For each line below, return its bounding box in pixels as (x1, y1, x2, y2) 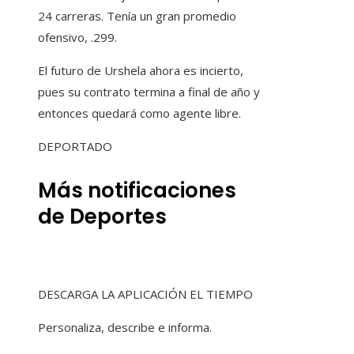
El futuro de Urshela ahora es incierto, (38, 62, 243, 78)
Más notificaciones (38, 175, 236, 205)
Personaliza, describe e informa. (38, 318, 212, 335)
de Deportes (38, 201, 167, 231)
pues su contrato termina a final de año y (38, 83, 260, 100)
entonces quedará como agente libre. (38, 104, 241, 121)
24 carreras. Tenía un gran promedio (38, 7, 236, 24)
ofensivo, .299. (38, 28, 117, 45)
